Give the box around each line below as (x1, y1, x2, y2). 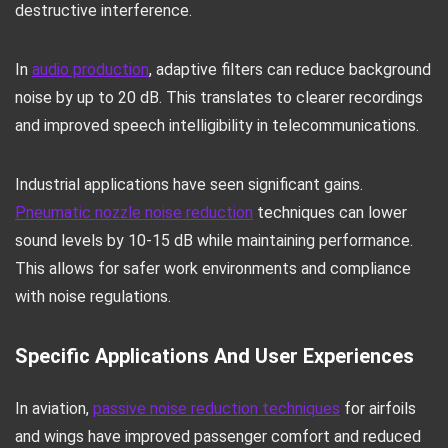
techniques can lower (253, 203, 407, 222)
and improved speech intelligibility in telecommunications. (15, 116, 419, 135)
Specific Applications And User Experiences (15, 344, 414, 368)
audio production (32, 60, 149, 79)
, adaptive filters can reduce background (149, 60, 431, 79)
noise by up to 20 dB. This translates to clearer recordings (15, 88, 423, 107)
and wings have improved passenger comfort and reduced (15, 427, 421, 446)
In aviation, (15, 399, 93, 418)
